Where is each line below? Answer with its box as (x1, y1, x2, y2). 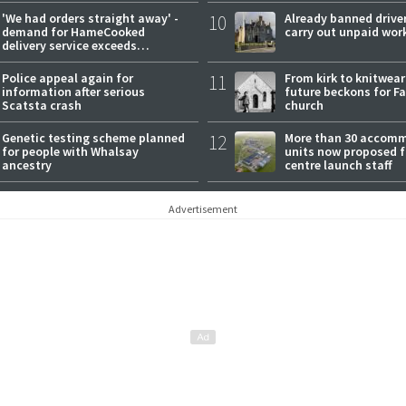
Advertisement (169, 201, 237, 216)
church (285, 96, 324, 113)
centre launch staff (285, 156, 392, 173)
